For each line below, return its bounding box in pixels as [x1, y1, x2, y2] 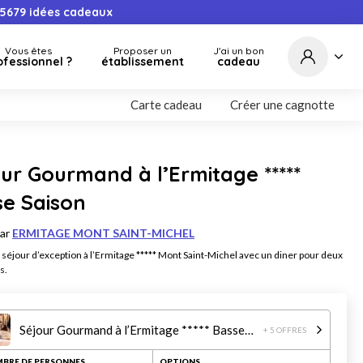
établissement [101, 54, 184, 69]
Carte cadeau [130, 97, 202, 112]
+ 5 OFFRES [263, 325, 306, 335]
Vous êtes [4, 45, 52, 57]
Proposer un [113, 45, 172, 57]
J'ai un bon [213, 45, 264, 57]
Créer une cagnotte [230, 97, 335, 112]
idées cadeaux [26, 5, 113, 19]
